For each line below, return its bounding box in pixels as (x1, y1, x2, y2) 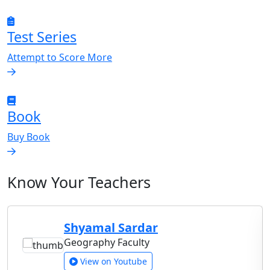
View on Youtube (78, 255, 147, 267)
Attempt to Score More (7, 50, 112, 64)
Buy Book (7, 130, 50, 143)
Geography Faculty (64, 235, 149, 249)
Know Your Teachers (7, 171, 151, 192)
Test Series (7, 27, 77, 46)
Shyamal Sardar (64, 219, 158, 236)
